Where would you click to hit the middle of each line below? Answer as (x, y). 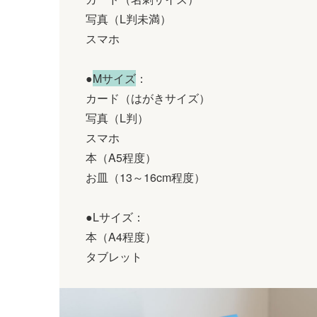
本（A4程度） (121, 236)
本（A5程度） (121, 157)
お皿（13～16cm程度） (145, 177)
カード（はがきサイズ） (148, 98)
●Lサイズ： (115, 217)
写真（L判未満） (128, 18)
